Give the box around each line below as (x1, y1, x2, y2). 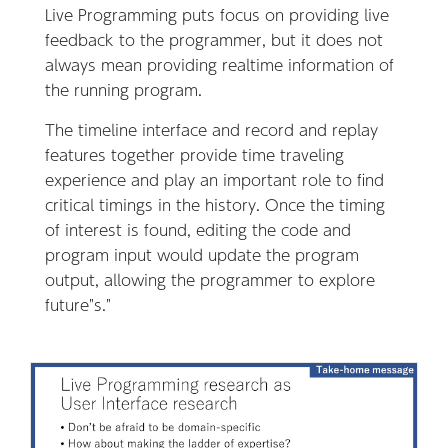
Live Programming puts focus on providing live (45, 2, 389, 26)
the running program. (45, 77, 202, 101)
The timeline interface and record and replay (45, 117, 378, 141)
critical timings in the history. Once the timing (45, 192, 385, 216)
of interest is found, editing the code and (45, 217, 351, 241)
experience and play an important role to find (45, 167, 384, 191)
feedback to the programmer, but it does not (45, 27, 383, 51)
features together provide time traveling (45, 142, 344, 166)
